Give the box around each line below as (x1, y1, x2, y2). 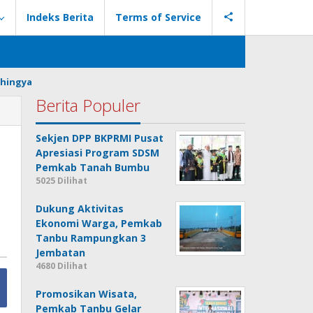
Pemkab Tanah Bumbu (36, 161, 150, 174)
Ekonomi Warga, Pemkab (36, 217, 163, 230)
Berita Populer (36, 94, 141, 117)
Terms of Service (115, 10, 201, 24)
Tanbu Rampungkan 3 (36, 231, 147, 245)
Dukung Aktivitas (36, 202, 124, 215)
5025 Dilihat (36, 175, 88, 187)
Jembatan (36, 246, 86, 259)
